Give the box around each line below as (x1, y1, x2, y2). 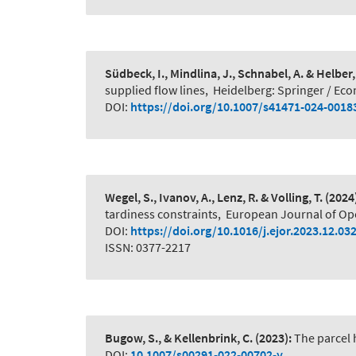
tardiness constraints (105, 206, 218, 222)
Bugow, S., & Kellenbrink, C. (105, 330, 253, 346)
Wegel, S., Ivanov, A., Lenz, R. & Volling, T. (105, 189, 323, 206)
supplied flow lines (105, 82, 205, 99)
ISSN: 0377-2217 (105, 239, 191, 256)
